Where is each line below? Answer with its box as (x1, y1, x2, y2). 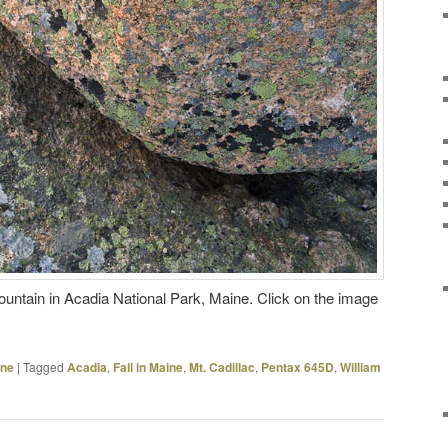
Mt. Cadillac (189, 358, 255, 377)
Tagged (23, 358, 64, 376)
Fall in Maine (113, 358, 183, 377)
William (340, 358, 381, 377)
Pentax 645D (261, 358, 334, 377)
